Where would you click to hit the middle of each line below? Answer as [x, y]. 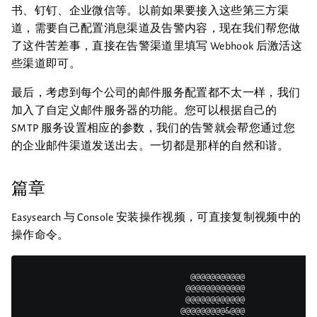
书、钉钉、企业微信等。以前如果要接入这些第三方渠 [150, 11]
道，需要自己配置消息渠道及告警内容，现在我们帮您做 [156, 28]
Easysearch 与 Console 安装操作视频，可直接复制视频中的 [156, 217]
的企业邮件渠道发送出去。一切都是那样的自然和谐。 [150, 146]
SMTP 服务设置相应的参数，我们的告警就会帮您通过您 [153, 128]
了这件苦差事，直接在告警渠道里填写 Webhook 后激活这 [157, 46]
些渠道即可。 [46, 64]
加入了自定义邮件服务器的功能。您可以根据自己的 [144, 110]
